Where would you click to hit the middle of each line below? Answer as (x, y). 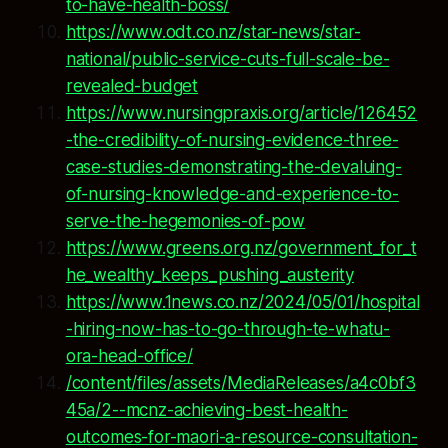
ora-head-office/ (129, 356)
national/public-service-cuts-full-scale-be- (227, 59)
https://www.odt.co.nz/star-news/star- (213, 32)
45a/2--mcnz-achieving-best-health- (206, 410)
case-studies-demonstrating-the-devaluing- (233, 167)
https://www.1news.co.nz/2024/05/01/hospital (242, 302)
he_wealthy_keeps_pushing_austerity (209, 275)
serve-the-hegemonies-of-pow (185, 221)
